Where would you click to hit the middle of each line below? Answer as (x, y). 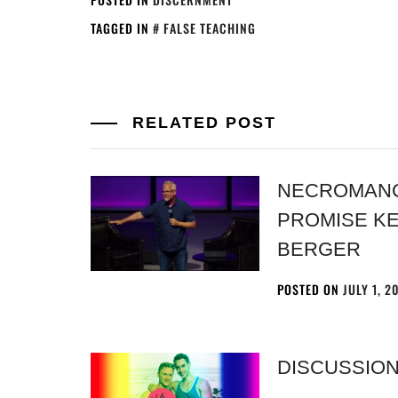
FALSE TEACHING (210, 28)
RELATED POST (201, 123)
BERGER (318, 249)
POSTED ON (310, 289)
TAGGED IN (122, 28)
